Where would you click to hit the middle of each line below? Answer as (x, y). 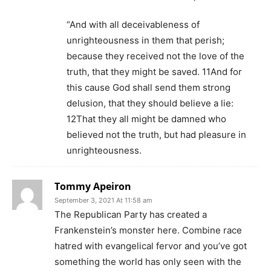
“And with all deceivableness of (133, 25)
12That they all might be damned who (146, 119)
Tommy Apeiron (93, 187)
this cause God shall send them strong (149, 88)
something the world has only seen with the (148, 262)
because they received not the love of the (155, 56)
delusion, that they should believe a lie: (150, 103)
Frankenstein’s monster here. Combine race (148, 230)
